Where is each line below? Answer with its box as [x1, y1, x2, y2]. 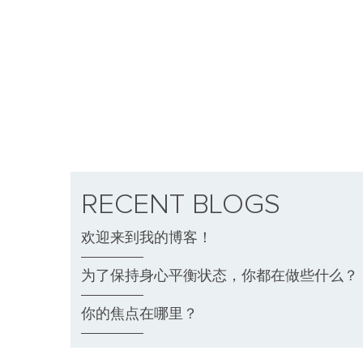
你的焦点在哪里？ [81, 306, 198, 322]
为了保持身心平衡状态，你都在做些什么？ [81, 268, 358, 284]
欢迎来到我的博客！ [81, 230, 212, 246]
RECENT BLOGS [81, 190, 280, 220]
